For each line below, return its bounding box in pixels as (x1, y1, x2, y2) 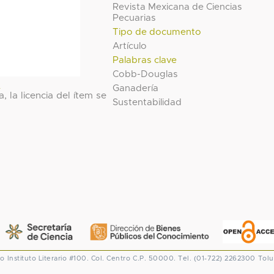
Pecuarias (113, 13, 157, 23)
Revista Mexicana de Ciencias (113, 2, 243, 12)
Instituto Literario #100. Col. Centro (7, 254, 130, 262)
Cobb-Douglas (113, 70, 179, 80)
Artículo (113, 42, 147, 51)
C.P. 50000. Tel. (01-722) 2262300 (133, 254, 256, 262)
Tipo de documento (113, 28, 202, 37)
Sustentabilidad (113, 98, 182, 108)
